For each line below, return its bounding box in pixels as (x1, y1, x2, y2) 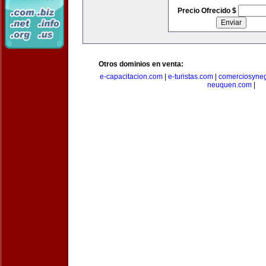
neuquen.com (207, 81, 252, 89)
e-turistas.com (168, 72, 213, 81)
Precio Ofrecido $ (177, 7, 238, 15)
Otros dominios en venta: (99, 60, 183, 68)
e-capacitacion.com (100, 72, 163, 81)
